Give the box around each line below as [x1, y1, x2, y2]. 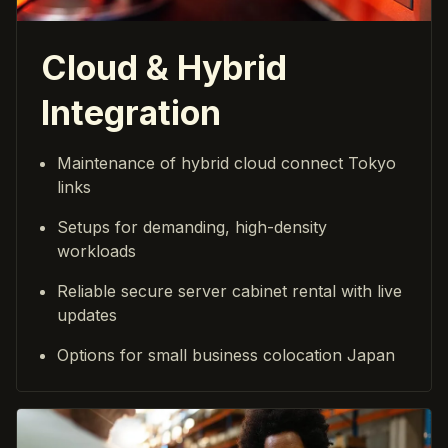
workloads [57, 240, 136, 261]
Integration [41, 91, 221, 133]
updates [57, 304, 117, 325]
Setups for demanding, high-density [57, 216, 327, 237]
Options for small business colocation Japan [57, 344, 395, 365]
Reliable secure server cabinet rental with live [57, 280, 402, 301]
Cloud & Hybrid [41, 46, 287, 88]
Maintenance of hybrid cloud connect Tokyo [57, 152, 396, 173]
